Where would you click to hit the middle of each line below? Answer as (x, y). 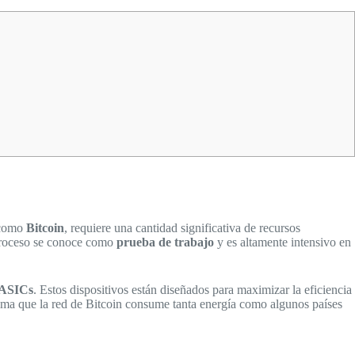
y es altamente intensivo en (282, 242)
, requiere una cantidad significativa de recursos (182, 227)
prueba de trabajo (165, 242)
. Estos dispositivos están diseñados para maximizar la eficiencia (193, 289)
